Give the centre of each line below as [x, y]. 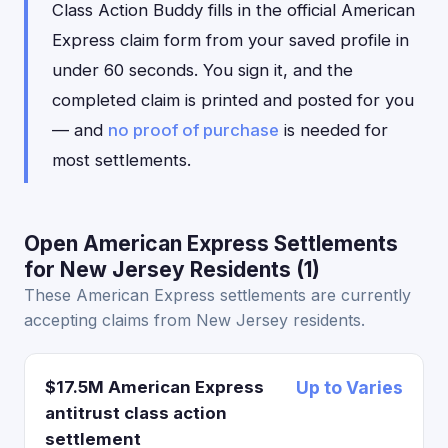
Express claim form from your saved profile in [230, 40]
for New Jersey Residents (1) [172, 269]
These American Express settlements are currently [217, 295]
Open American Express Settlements [211, 243]
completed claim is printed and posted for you [233, 100]
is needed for [333, 130]
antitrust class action [136, 413]
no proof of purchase [193, 130]
